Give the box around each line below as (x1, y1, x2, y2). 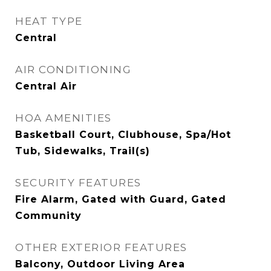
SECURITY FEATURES (15, 177, 142, 189)
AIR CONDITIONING (15, 64, 131, 76)
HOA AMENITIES (15, 112, 112, 124)
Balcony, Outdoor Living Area (15, 258, 185, 270)
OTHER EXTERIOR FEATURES (15, 241, 188, 253)
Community (15, 210, 82, 221)
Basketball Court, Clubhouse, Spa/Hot (15, 129, 231, 140)
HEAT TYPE (15, 15, 83, 27)
